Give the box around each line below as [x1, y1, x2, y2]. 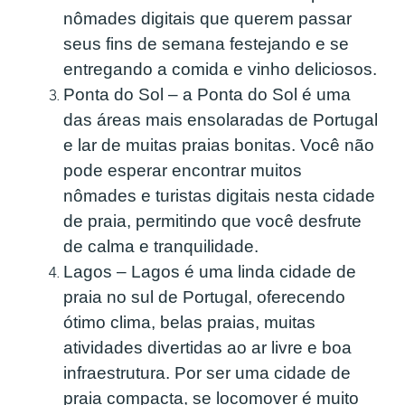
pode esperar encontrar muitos [63, 161, 302, 181]
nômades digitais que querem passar [63, 9, 352, 29]
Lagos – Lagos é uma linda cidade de [63, 262, 356, 282]
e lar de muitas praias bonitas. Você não [63, 136, 374, 155]
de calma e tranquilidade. [63, 237, 259, 257]
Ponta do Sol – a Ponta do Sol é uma [63, 85, 351, 105]
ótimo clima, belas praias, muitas [63, 313, 316, 333]
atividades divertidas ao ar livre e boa [63, 338, 352, 358]
